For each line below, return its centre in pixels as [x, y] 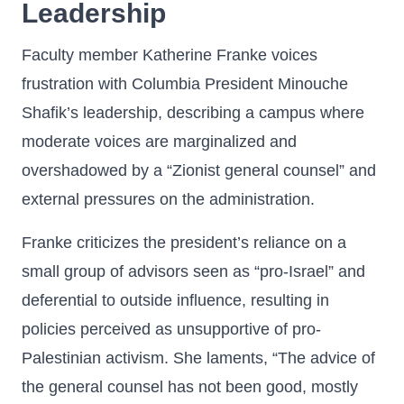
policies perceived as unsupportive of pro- [171, 329]
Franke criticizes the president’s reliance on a [184, 243]
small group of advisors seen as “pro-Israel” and [193, 271]
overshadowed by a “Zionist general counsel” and [199, 170]
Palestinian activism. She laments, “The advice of [198, 358]
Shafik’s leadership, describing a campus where [193, 113]
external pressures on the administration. [168, 199]
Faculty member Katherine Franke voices [170, 55]
